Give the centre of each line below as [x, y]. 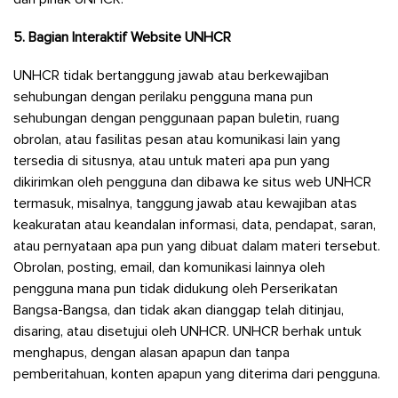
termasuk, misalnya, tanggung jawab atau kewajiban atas [185, 203]
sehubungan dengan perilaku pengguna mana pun [163, 96]
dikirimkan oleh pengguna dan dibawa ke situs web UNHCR [192, 182]
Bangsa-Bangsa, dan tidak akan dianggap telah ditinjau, [179, 310]
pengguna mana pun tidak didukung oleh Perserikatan [175, 288]
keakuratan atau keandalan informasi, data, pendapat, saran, [195, 224]
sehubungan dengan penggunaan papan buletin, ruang [176, 118]
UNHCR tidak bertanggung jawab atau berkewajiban [171, 75]
